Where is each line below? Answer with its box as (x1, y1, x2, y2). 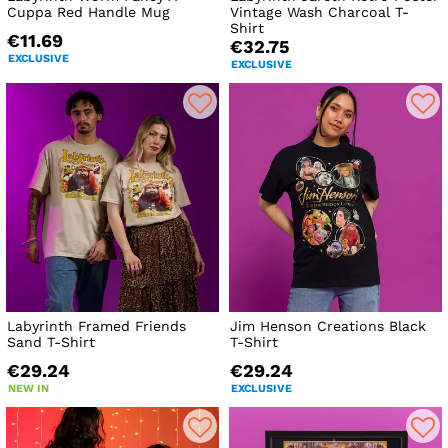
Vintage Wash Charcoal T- (230, 4, 410, 21)
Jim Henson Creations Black (230, 317, 427, 334)
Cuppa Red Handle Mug (7, 4, 170, 21)
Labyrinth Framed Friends (7, 317, 186, 334)
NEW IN (8, 381, 49, 395)
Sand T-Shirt (7, 333, 95, 350)
